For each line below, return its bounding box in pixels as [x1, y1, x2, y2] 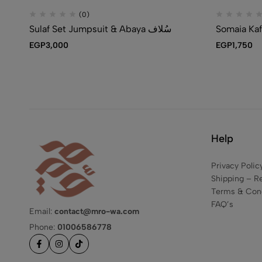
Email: [29, 206, 54, 217]
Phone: [29, 222, 57, 233]
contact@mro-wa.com [54, 206, 139, 217]
